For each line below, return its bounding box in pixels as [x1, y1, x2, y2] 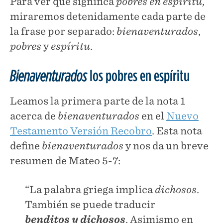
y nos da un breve [123, 139, 209, 152]
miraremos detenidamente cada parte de [10, 10, 206, 22]
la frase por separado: [10, 25, 116, 37]
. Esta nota [152, 124, 202, 137]
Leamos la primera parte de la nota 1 [10, 95, 185, 107]
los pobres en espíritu [87, 65, 190, 85]
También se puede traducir [25, 198, 155, 211]
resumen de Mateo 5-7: [10, 154, 120, 167]
